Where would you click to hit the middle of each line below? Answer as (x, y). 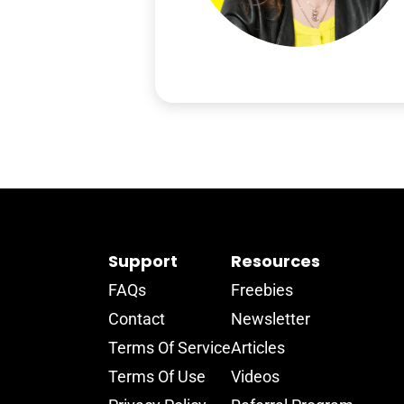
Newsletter (271, 318)
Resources (275, 261)
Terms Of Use (157, 376)
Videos (255, 376)
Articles (258, 347)
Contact (137, 318)
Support (143, 261)
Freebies (262, 289)
